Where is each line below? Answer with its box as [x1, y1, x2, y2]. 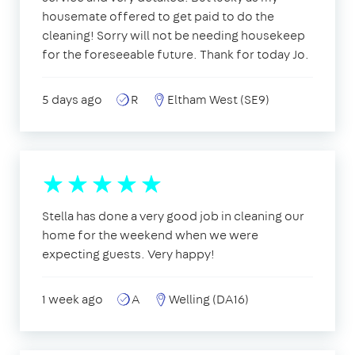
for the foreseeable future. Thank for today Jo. [42, 45, 309, 63]
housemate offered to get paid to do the [42, 7, 274, 25]
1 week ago [42, 290, 103, 307]
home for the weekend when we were [42, 226, 258, 243]
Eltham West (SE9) [167, 90, 269, 108]
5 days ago [42, 90, 102, 108]
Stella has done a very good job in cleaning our [42, 207, 304, 224]
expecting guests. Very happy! [42, 245, 215, 262]
